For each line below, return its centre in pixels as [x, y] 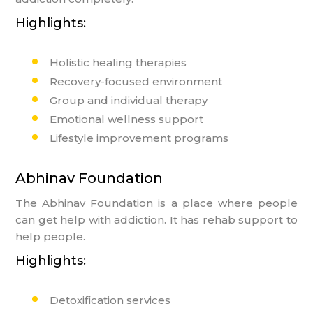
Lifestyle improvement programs [139, 138]
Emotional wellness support [127, 119]
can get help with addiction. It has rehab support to [156, 219]
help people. [51, 236]
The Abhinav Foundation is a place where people [156, 203]
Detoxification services [110, 300]
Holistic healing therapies [118, 62]
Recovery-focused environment [136, 81]
